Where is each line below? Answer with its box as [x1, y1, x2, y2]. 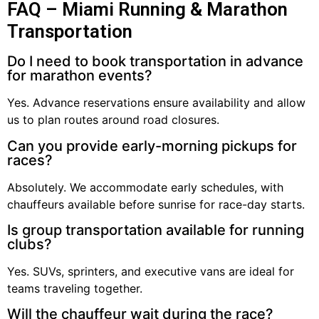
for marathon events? [7, 67, 152, 85]
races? [7, 151, 53, 169]
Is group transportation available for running [7, 221, 304, 239]
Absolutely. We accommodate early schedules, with [7, 179, 283, 194]
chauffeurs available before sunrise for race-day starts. [7, 197, 305, 211]
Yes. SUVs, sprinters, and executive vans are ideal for [7, 263, 294, 278]
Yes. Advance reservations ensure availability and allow [7, 95, 305, 110]
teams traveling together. [7, 281, 142, 296]
